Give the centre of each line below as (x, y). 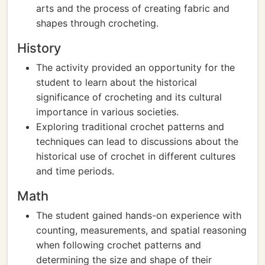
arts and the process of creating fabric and (133, 8)
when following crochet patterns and (119, 245)
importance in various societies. (107, 112)
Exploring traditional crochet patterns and (130, 127)
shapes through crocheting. (97, 23)
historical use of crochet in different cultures (136, 156)
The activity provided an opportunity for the (135, 67)
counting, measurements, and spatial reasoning (141, 230)
